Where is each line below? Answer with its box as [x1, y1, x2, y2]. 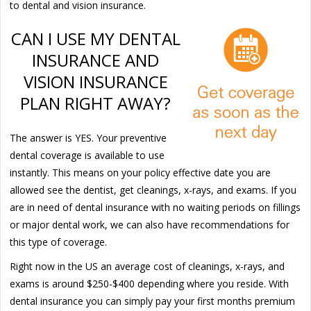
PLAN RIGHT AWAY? [20, 91, 171, 115]
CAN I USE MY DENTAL [10, 26, 180, 50]
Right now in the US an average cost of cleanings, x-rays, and [10, 259, 285, 273]
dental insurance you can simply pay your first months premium [10, 294, 296, 308]
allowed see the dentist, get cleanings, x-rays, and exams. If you [10, 183, 297, 196]
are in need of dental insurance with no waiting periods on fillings [10, 200, 301, 214]
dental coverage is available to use [10, 148, 165, 162]
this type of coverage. [10, 235, 108, 249]
